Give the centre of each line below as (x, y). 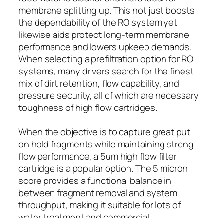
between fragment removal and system (98, 192)
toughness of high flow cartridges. (88, 107)
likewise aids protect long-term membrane (104, 34)
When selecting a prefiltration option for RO (106, 59)
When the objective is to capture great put (104, 132)
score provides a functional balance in (95, 180)
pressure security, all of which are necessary (109, 95)
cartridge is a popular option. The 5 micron (103, 168)
